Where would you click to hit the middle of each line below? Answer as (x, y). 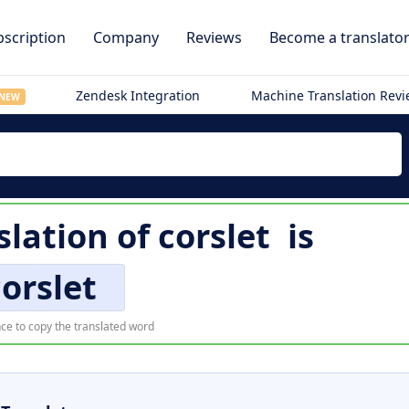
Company (126, 37)
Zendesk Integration (138, 95)
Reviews (214, 37)
